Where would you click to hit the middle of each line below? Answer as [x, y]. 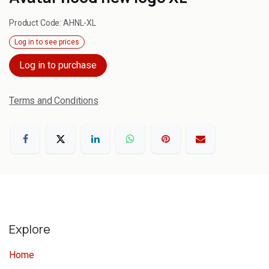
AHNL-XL [80, 23]
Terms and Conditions [54, 100]
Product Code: [36, 23]
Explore [30, 229]
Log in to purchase [58, 65]
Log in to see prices [47, 42]
